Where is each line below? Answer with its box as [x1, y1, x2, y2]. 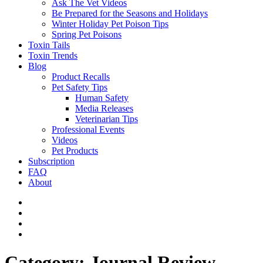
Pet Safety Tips [52, 82, 107, 92]
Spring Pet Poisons [52, 29, 122, 39]
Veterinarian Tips [75, 114, 138, 124]
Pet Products [52, 146, 98, 156]
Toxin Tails [28, 40, 70, 50]
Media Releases [75, 103, 133, 113]
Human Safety [75, 93, 129, 103]
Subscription [28, 156, 75, 166]
